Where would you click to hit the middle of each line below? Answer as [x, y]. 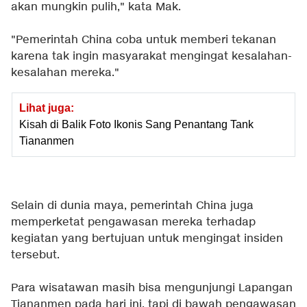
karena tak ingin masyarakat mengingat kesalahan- [151, 57]
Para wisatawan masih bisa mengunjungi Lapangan [152, 288]
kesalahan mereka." [65, 73]
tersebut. [35, 256]
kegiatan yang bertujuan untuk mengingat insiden [147, 239]
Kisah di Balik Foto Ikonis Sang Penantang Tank [136, 125]
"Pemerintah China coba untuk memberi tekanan [144, 40]
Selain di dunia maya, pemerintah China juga [132, 206]
